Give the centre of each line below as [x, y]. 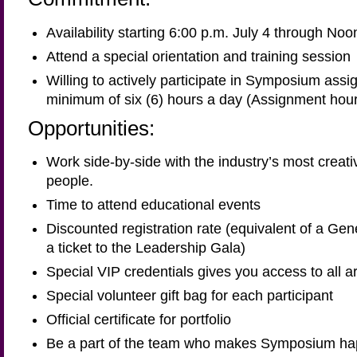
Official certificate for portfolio [139, 319]
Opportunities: [91, 128]
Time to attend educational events [153, 204]
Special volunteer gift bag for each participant [190, 295]
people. [70, 180]
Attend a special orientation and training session [198, 56]
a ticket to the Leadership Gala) [146, 247]
